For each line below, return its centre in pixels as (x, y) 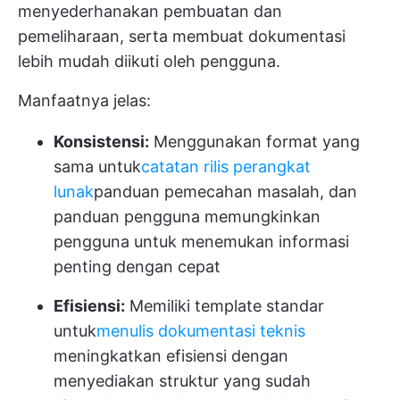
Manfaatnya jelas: (84, 100)
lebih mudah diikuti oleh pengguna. (149, 61)
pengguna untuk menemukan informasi (201, 242)
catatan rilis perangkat (226, 167)
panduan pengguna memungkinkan (187, 217)
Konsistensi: (101, 142)
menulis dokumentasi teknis (201, 331)
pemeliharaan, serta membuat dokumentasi (182, 36)
